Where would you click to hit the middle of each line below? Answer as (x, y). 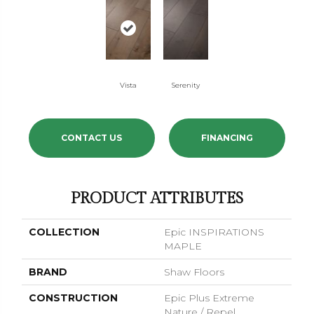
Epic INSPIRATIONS (214, 232)
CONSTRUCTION (74, 298)
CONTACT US (92, 138)
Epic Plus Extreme (210, 298)
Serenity (186, 85)
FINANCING (227, 138)
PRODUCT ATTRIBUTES (157, 198)
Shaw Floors (194, 272)
